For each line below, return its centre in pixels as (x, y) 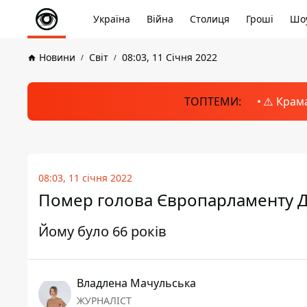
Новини (57, 57)
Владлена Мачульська (136, 283)
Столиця (210, 19)
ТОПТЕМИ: (212, 101)
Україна (112, 19)
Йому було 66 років (102, 231)
